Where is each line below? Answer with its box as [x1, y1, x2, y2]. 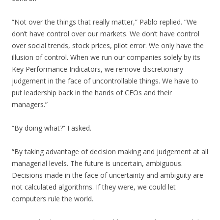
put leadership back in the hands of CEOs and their [12, 88, 172, 97]
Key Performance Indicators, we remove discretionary [12, 64, 183, 74]
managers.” [12, 100, 48, 109]
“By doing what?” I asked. [12, 123, 91, 133]
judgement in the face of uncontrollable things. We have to [12, 76, 198, 85]
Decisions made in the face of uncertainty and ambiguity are [12, 170, 203, 180]
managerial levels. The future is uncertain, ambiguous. [12, 159, 183, 168]
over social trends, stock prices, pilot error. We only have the [12, 41, 204, 50]
